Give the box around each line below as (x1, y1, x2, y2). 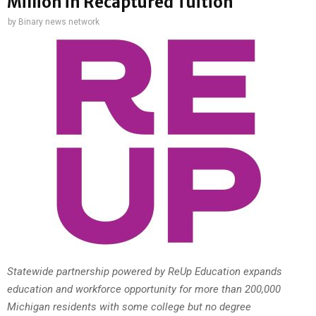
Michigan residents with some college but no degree (7, 300, 251, 314)
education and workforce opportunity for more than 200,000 (7, 283, 281, 296)
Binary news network (18, 16, 99, 27)
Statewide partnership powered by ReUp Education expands (7, 265, 282, 279)
